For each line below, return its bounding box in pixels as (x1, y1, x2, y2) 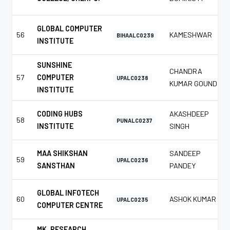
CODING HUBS (37, 109, 83, 118)
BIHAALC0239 (117, 31, 155, 39)
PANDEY (169, 161, 196, 170)
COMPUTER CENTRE (37, 200, 103, 209)
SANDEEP (169, 148, 200, 158)
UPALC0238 (117, 74, 149, 81)
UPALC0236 (117, 156, 149, 163)
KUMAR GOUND (169, 79, 217, 88)
